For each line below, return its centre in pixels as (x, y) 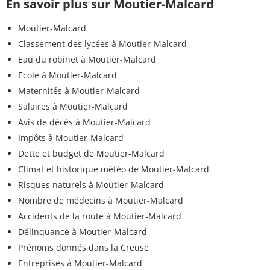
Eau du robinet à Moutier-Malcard (87, 60)
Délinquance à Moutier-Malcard (83, 232)
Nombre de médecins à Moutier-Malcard (101, 201)
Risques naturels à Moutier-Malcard (91, 185)
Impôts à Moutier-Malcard (71, 138)
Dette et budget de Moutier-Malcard (91, 154)
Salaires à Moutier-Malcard (73, 107)
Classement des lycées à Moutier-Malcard (102, 44)
